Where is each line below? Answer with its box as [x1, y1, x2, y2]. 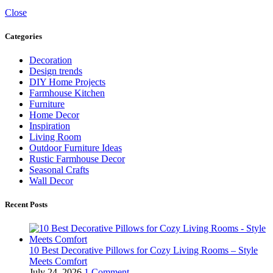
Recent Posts [5, 200, 48, 210]
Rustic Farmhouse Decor [29, 153, 125, 164]
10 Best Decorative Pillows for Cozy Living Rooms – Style [29, 245, 258, 256]
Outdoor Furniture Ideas [29, 142, 122, 153]
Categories [5, 31, 42, 41]
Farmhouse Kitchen [29, 87, 105, 98]
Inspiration [29, 120, 70, 131]
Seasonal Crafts [29, 164, 89, 175]
